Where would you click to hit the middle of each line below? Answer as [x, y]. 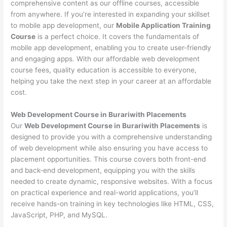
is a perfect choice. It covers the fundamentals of [118, 36]
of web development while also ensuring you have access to [109, 148]
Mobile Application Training [164, 25]
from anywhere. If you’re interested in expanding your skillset [110, 14]
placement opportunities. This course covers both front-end [108, 159]
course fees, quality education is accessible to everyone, [104, 70]
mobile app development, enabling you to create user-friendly [111, 47]
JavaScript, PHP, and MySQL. [59, 215]
